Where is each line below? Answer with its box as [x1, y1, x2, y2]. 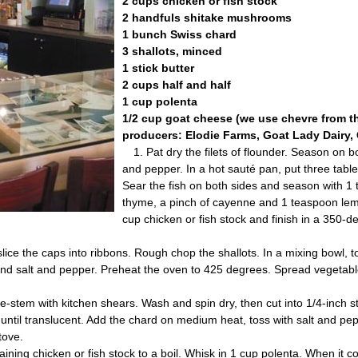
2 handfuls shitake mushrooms [122, 11, 292, 24]
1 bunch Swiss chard [122, 28, 237, 41]
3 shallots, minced [122, 45, 222, 58]
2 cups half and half [122, 78, 231, 91]
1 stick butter [122, 62, 194, 74]
